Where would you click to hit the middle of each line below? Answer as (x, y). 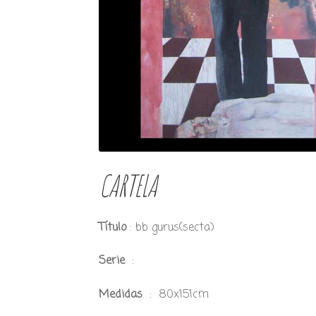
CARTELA (128, 186)
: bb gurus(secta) (171, 227)
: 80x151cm (180, 294)
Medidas (124, 294)
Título (113, 227)
